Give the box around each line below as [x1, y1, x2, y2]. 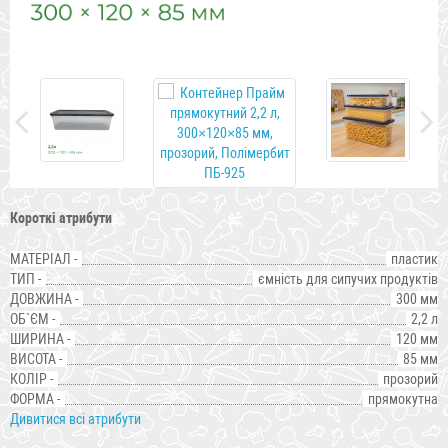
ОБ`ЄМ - [10, 311, 55, 327]
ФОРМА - [10, 391, 60, 407]
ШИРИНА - [10, 331, 70, 347]
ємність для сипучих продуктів [258, 271, 438, 287]
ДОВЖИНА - [10, 291, 78, 307]
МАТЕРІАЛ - [10, 251, 77, 267]
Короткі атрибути [10, 210, 112, 226]
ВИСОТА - [10, 351, 62, 367]
